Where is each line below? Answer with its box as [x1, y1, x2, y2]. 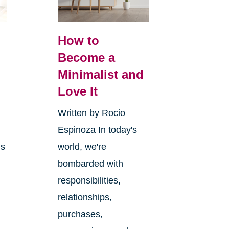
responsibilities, [57, 175, 121, 186]
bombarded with [57, 158, 123, 169]
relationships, [57, 192, 112, 202]
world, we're [57, 141, 106, 152]
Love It [57, 84, 98, 98]
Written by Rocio [57, 107, 125, 118]
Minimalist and [57, 67, 144, 81]
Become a [57, 50, 115, 64]
